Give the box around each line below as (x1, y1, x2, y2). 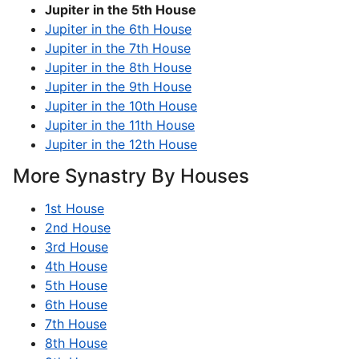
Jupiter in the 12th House (45, 136, 197, 153)
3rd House (45, 239, 108, 256)
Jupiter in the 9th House (45, 79, 192, 95)
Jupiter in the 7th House (45, 40, 191, 57)
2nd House (45, 220, 111, 236)
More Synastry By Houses (13, 164, 249, 188)
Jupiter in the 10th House (45, 98, 197, 115)
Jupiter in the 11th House (45, 117, 195, 134)
